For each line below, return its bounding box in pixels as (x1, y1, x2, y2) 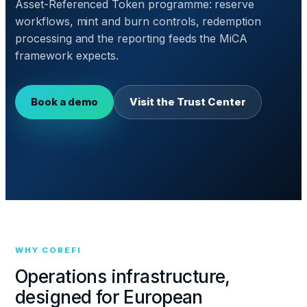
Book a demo (31, 95, 98, 108)
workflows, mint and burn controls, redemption (15, 14, 261, 28)
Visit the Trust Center (130, 95, 247, 108)
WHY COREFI (15, 245, 82, 255)
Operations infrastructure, (15, 265, 230, 287)
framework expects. (15, 49, 119, 62)
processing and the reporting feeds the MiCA (15, 32, 248, 45)
